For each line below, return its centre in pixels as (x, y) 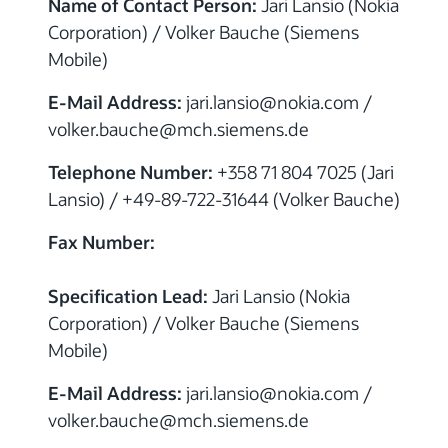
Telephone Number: (130, 171)
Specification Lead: (128, 295)
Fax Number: (101, 241)
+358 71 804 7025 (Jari (303, 171)
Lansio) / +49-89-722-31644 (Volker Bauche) (224, 198)
